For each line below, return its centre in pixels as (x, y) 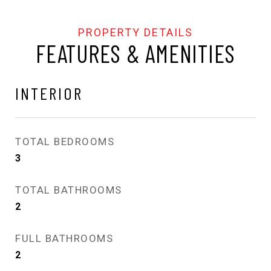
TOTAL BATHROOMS (69, 190)
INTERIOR (49, 93)
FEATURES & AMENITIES (135, 53)
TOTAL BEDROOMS (65, 141)
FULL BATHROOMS (64, 238)
